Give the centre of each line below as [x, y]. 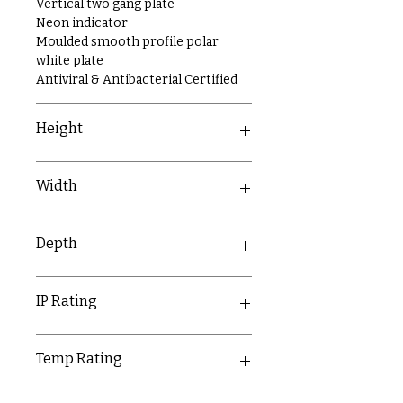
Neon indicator [82, 23]
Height [59, 128]
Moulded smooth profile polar [127, 42]
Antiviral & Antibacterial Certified [137, 80]
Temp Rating [79, 358]
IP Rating [67, 301]
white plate [70, 61]
